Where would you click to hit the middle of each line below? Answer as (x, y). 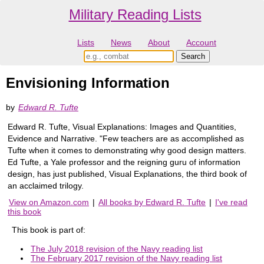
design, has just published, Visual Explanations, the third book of (127, 174)
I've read (231, 202)
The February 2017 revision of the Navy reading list (126, 258)
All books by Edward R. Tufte (152, 202)
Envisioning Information (88, 83)
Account (201, 43)
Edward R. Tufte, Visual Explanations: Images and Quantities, (122, 126)
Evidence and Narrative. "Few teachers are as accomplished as (126, 138)
